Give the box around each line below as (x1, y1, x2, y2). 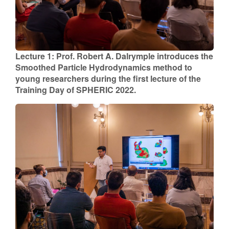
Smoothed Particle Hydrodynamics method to (15, 61, 192, 73)
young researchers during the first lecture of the (15, 72, 201, 84)
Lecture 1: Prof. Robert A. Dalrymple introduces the (15, 50, 213, 62)
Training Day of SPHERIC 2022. (15, 83, 136, 96)
